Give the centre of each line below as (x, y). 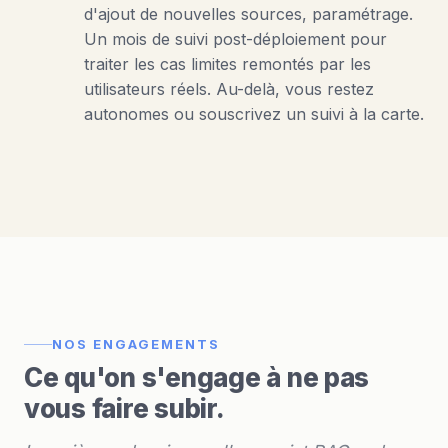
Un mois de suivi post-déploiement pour (235, 38)
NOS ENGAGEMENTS (136, 344)
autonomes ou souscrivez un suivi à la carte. (254, 113)
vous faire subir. (124, 408)
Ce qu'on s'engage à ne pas (197, 377)
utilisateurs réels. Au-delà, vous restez (229, 88)
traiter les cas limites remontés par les (227, 63)
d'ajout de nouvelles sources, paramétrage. (248, 13)
